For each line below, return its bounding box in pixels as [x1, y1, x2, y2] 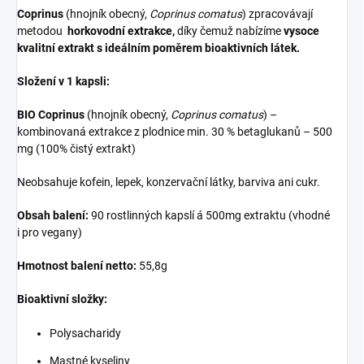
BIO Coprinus [17, 108, 84, 122]
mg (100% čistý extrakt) [17, 142, 136, 156]
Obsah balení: [17, 209, 91, 223]
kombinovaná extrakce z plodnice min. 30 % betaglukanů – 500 [17, 125, 332, 139]
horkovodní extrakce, [63, 24, 177, 38]
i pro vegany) [17, 226, 82, 240]
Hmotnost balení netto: [17, 259, 139, 273]
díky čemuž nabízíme [177, 24, 284, 38]
